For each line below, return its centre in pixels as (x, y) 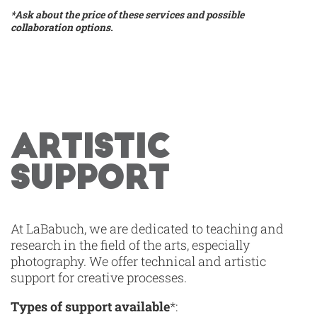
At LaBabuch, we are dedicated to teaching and (147, 228)
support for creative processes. (99, 277)
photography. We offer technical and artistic (138, 261)
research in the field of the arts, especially (130, 244)
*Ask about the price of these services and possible (127, 14)
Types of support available (90, 306)
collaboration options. (62, 27)
